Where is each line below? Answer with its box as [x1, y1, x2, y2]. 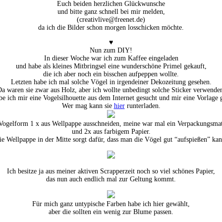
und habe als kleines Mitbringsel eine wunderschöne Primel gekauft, [15, 62, 207, 70]
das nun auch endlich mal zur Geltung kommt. [46, 175, 176, 183]
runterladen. [124, 102, 161, 110]
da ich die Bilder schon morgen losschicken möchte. [38, 23, 184, 31]
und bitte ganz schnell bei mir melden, [57, 7, 165, 15]
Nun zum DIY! [90, 46, 132, 54]
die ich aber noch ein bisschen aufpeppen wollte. [43, 70, 179, 78]
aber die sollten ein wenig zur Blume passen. [49, 208, 173, 216]
